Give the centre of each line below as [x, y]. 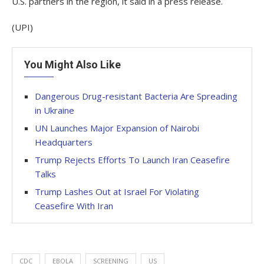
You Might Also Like [72, 65]
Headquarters [64, 142]
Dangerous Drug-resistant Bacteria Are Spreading [136, 96]
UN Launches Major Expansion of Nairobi [117, 128]
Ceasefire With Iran [74, 206]
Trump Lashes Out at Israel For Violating [117, 192]
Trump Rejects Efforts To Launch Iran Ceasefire [132, 160]
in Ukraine [55, 110]
